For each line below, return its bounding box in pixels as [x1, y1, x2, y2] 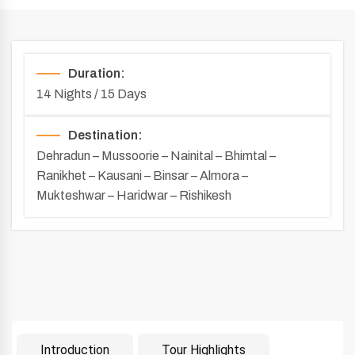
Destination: [68, 128, 143, 142]
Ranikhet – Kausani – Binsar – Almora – [36, 169, 248, 182]
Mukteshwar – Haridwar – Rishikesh [36, 189, 231, 202]
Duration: [68, 67, 125, 80]
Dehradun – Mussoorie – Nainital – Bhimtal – [36, 149, 276, 162]
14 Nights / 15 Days [36, 87, 147, 101]
